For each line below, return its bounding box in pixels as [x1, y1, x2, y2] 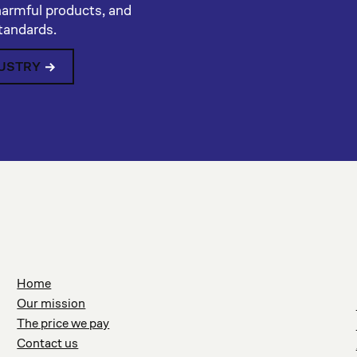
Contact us [17, 335, 79, 351]
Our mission [17, 295, 86, 312]
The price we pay [17, 315, 110, 331]
